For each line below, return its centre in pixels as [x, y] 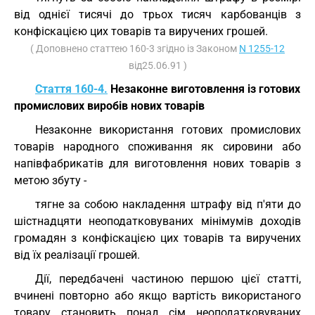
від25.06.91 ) [157, 65]
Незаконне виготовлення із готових [204, 89]
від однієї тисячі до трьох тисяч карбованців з [157, 14]
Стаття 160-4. [71, 89]
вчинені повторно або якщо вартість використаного [157, 296]
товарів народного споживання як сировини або [157, 147]
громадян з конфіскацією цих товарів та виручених [157, 238]
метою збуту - [50, 180]
